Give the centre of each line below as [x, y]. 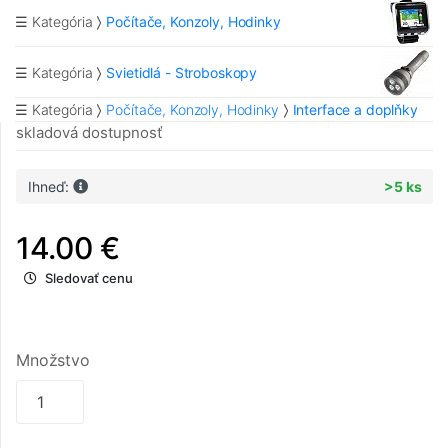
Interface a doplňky [355, 110]
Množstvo [53, 360]
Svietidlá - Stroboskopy [182, 72]
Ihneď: [50, 187]
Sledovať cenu [89, 278]
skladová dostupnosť [89, 133]
